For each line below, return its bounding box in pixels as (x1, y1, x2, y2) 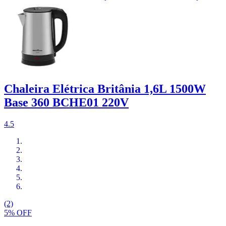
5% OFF (4, 208, 32, 217)
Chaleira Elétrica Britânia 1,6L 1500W (4, 82, 206, 96)
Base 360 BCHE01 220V (4, 96, 129, 109)
